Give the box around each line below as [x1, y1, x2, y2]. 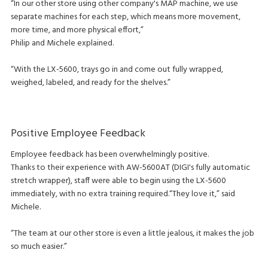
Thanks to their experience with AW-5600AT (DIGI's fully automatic [10, 160, 250, 175]
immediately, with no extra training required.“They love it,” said [10, 187, 235, 201]
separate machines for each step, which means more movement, [10, 10, 240, 25]
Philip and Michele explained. [10, 36, 114, 51]
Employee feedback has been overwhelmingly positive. [10, 147, 209, 162]
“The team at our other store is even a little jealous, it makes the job [10, 226, 254, 240]
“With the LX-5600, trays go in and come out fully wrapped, [10, 63, 223, 77]
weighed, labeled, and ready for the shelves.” [10, 76, 170, 90]
